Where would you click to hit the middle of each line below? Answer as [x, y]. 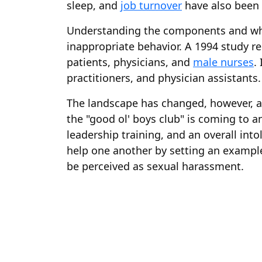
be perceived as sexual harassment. [155, 166]
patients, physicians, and [130, 62]
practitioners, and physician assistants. [164, 78]
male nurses [223, 62]
